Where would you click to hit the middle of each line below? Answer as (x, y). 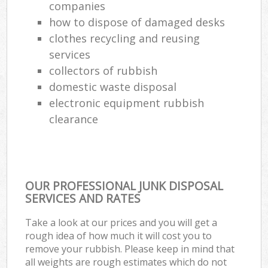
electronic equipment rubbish (127, 103)
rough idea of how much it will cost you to (119, 235)
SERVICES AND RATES (83, 198)
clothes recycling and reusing (125, 38)
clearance (74, 119)
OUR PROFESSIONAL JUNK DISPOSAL (124, 185)
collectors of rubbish (103, 70)
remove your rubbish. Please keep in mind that (130, 249)
